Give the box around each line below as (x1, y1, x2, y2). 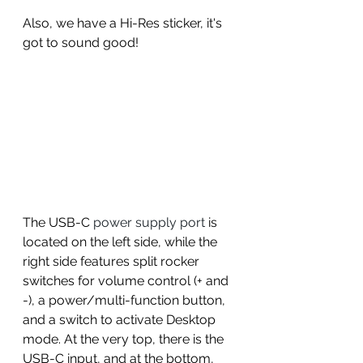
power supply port (90, 215, 205, 231)
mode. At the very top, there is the (23, 331, 227, 348)
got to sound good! (23, 35, 142, 51)
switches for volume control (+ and (23, 273, 232, 289)
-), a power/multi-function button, (23, 293, 228, 309)
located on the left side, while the (23, 234, 220, 250)
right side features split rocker (23, 254, 203, 270)
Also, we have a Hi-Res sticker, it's (23, 15, 225, 32)
